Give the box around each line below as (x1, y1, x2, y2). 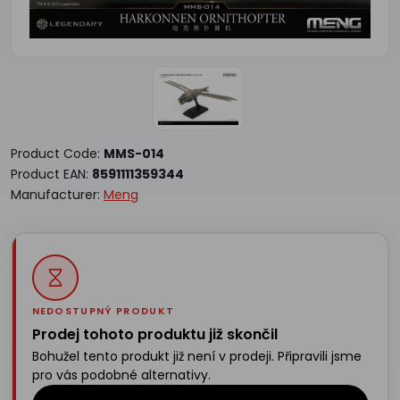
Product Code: (11, 144, 104, 162)
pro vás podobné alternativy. (31, 366, 211, 385)
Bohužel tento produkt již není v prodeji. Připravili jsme (31, 347, 362, 366)
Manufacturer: (11, 185, 104, 204)
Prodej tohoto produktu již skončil (31, 324, 278, 346)
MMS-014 (104, 144, 164, 162)
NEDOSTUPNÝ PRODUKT (31, 304, 175, 319)
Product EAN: (11, 164, 92, 183)
